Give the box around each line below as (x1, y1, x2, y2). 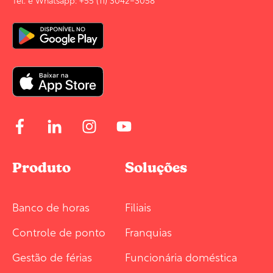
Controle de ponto (12, 224, 105, 240)
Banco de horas (12, 199, 90, 215)
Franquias (125, 224, 172, 240)
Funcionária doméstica (125, 249, 237, 265)
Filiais (125, 199, 151, 215)
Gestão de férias (12, 249, 92, 265)
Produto (12, 159, 71, 177)
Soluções (125, 159, 187, 177)
